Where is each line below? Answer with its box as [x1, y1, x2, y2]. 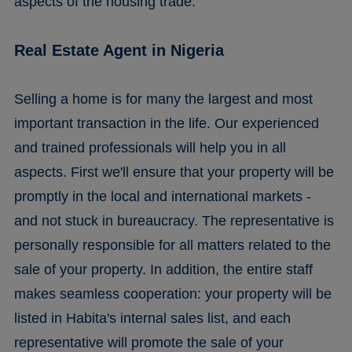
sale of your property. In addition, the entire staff [13, 261, 313, 277]
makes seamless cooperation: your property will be [13, 285, 332, 302]
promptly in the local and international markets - [13, 188, 311, 204]
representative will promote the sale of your [13, 334, 284, 350]
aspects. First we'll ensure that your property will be [13, 163, 334, 180]
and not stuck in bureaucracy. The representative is [13, 212, 334, 229]
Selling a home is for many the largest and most [13, 90, 313, 107]
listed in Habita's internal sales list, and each [13, 310, 291, 326]
